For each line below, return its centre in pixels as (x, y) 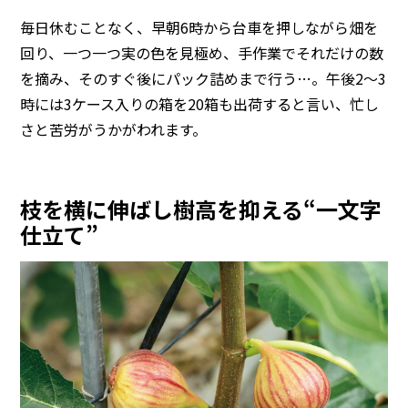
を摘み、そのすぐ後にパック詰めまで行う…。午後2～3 (204, 78)
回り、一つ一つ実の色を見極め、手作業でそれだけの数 (202, 52)
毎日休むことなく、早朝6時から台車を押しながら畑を (199, 27)
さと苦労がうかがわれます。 (114, 129)
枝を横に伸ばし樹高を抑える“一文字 (201, 209)
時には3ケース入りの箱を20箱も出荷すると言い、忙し (200, 103)
